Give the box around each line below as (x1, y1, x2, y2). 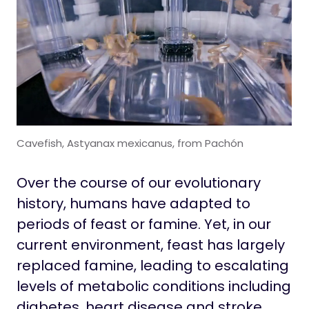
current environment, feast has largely (17, 235, 285, 255)
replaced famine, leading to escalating (17, 255, 289, 275)
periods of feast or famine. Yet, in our (17, 214, 271, 234)
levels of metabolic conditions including (17, 276, 291, 296)
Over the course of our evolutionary (17, 172, 261, 192)
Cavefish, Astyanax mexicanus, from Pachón (17, 135, 243, 150)
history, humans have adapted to (17, 193, 250, 213)
